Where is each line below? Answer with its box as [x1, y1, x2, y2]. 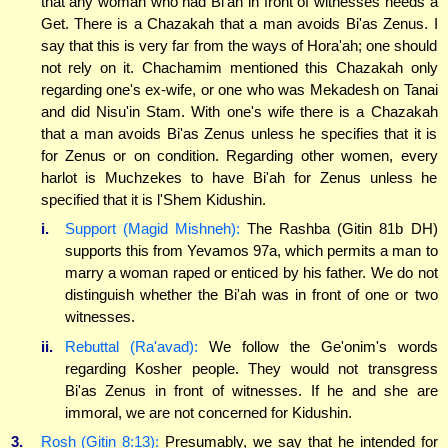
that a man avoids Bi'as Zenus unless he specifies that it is [40, 124, 438, 142]
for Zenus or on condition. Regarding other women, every [40, 146, 438, 164]
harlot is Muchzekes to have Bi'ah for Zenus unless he [40, 168, 438, 186]
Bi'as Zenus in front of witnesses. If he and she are [64, 381, 438, 399]
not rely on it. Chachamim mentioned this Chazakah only [40, 58, 438, 76]
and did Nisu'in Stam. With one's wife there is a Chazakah [40, 102, 438, 120]
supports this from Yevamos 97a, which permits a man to [64, 242, 438, 260]
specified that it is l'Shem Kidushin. [40, 190, 266, 208]
